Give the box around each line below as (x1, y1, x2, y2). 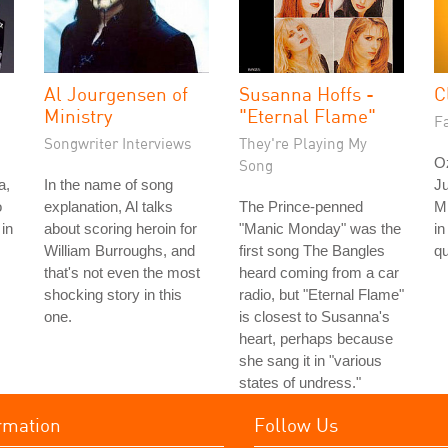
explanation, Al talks (44, 198, 173, 216)
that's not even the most (44, 264, 200, 282)
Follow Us (254, 413, 338, 437)
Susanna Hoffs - (239, 82, 374, 106)
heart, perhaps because (239, 330, 393, 348)
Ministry (44, 104, 113, 128)
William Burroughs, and (44, 242, 195, 260)
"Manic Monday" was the (239, 220, 401, 238)
